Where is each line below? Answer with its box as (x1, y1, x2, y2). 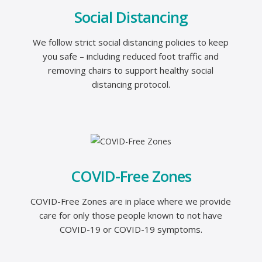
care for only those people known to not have (39, 209, 223, 221)
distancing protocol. (91, 78, 170, 90)
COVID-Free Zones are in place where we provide (30, 195, 232, 207)
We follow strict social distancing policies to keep (33, 36, 229, 48)
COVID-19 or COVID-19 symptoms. (59, 223, 202, 235)
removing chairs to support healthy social (48, 64, 214, 76)
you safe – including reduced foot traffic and (43, 50, 219, 62)
